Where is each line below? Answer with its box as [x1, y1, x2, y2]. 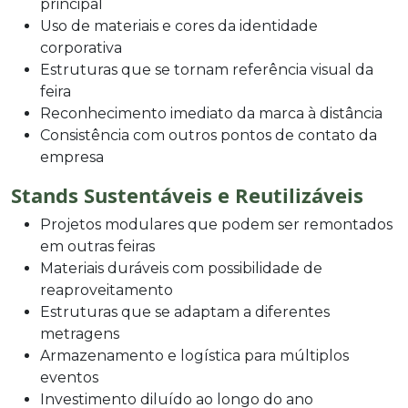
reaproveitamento [40, 280, 173, 299]
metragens [40, 324, 119, 342]
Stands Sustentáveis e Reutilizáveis [11, 180, 363, 209]
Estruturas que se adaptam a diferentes [40, 302, 330, 321]
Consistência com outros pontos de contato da [40, 126, 377, 144]
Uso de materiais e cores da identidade [40, 16, 318, 35]
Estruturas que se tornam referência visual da [40, 60, 373, 78]
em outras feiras [40, 237, 155, 255]
